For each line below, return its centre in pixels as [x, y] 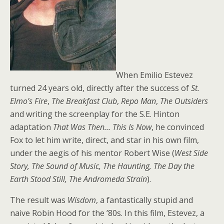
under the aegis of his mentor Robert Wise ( [92, 153]
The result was [39, 200]
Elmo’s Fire [29, 101]
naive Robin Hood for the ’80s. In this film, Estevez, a [107, 213]
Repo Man [138, 101]
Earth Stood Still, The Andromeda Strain [78, 179]
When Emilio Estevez [154, 75]
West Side [191, 153]
